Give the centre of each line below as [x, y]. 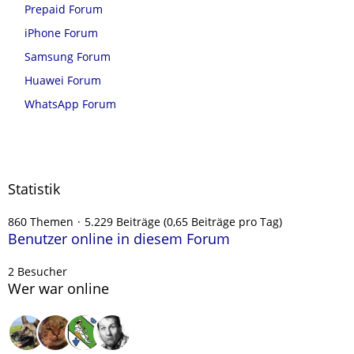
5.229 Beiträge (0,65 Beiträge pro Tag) [183, 222]
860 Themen [41, 222]
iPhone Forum [61, 32]
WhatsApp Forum [70, 104]
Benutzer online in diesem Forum [119, 239]
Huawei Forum [63, 80]
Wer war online [58, 288]
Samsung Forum [68, 56]
